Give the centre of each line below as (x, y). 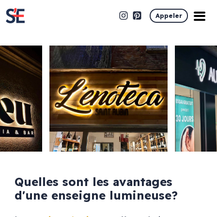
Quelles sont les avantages (93, 181)
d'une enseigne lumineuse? (96, 195)
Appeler (169, 15)
